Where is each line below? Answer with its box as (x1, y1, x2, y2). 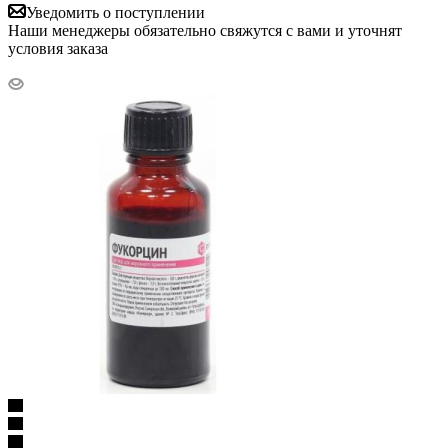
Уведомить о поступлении (26, 3, 205, 21)
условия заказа (8, 39, 108, 57)
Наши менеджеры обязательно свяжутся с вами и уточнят (8, 21, 402, 39)
